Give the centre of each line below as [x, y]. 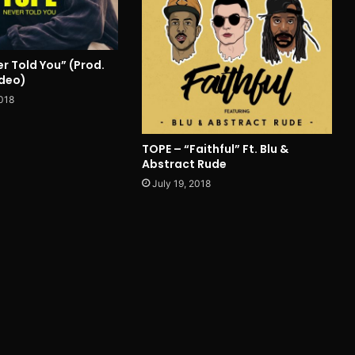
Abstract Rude [184, 164]
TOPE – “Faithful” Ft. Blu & [215, 149]
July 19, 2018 [181, 183]
